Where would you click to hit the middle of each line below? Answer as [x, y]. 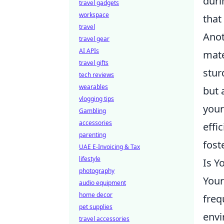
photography [97, 171]
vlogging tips [96, 99]
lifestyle [90, 159]
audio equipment [102, 183]
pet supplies [96, 207]
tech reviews [96, 75]
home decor [96, 195]
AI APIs [89, 51]
